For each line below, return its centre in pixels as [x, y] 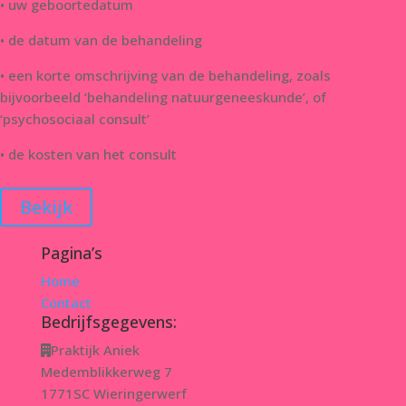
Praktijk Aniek [95, 350]
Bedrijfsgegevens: [108, 322]
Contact [66, 303]
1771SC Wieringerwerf [113, 393]
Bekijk [46, 207]
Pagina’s [71, 253]
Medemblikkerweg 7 [106, 372]
